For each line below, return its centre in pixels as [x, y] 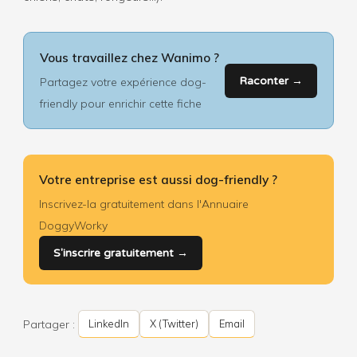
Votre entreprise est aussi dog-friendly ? [158, 179]
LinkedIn [108, 324]
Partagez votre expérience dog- [123, 82]
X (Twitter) [174, 324]
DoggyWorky [73, 225]
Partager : [49, 324]
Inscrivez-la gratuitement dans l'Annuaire [143, 204]
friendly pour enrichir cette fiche [120, 103]
